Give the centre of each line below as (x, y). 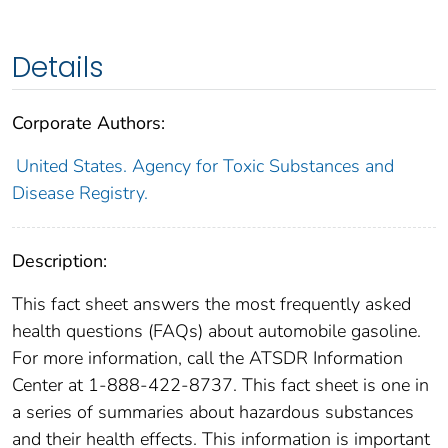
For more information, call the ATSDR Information (207, 357)
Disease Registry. (80, 192)
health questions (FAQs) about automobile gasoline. (216, 330)
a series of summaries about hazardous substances (213, 411)
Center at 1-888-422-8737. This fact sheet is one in (220, 384)
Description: (59, 260)
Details (58, 67)
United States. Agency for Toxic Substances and (204, 165)
